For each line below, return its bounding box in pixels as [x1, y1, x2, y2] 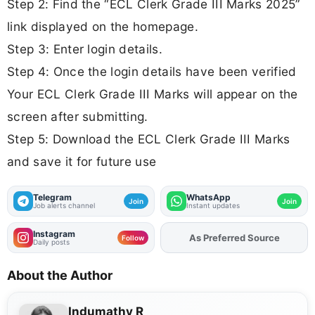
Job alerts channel [33, 200, 95, 210]
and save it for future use [7, 154, 157, 169]
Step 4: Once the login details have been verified [7, 64, 297, 79]
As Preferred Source [188, 231, 280, 243]
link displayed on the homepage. [7, 19, 198, 34]
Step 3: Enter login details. [7, 41, 162, 57]
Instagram [33, 228, 75, 239]
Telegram [33, 191, 72, 202]
